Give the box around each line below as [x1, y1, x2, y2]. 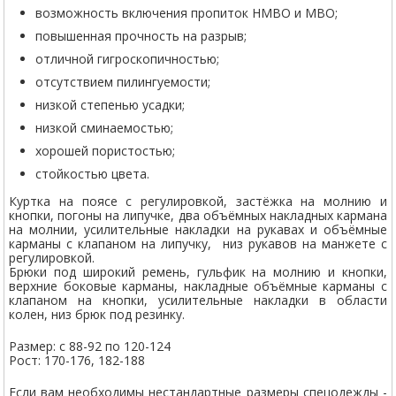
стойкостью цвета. [35, 164, 150, 182]
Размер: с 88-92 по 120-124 [9, 337, 171, 354]
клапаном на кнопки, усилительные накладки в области [9, 291, 387, 308]
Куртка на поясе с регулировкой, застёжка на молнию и [9, 192, 387, 209]
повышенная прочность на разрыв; [35, 27, 247, 44]
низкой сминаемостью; [35, 118, 174, 136]
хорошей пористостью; [35, 141, 176, 159]
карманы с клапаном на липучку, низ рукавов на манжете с [9, 234, 387, 252]
